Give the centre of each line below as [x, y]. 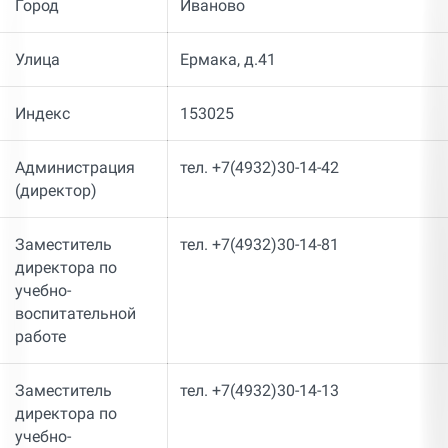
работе [40, 337]
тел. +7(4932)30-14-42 [259, 168]
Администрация [75, 168]
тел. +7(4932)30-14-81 [259, 245]
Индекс [42, 114]
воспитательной [75, 314]
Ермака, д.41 [227, 60]
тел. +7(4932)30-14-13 [259, 391]
